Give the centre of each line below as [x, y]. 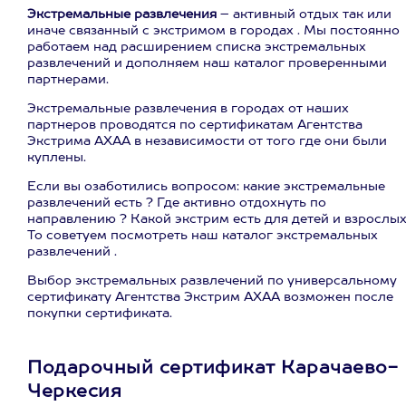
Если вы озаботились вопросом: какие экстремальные [206, 187]
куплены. [57, 158]
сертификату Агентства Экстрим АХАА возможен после [210, 297]
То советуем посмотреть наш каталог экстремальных [203, 236]
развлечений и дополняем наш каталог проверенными [207, 63]
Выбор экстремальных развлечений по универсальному [212, 281]
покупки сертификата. [100, 314]
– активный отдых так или [306, 14]
